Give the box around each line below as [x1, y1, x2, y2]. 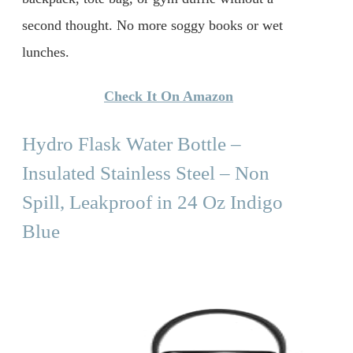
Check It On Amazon [104, 87, 233, 104]
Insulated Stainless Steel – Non [22, 162, 269, 184]
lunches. [22, 44, 69, 60]
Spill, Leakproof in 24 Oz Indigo [22, 191, 283, 213]
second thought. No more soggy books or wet [22, 17, 283, 33]
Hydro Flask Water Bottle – [22, 132, 241, 154]
